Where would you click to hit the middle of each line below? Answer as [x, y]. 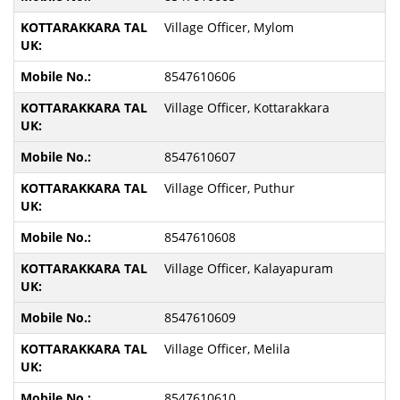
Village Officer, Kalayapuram [248, 268]
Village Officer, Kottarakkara [246, 108]
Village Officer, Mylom [229, 27]
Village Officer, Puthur [229, 188]
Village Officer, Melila [227, 349]
